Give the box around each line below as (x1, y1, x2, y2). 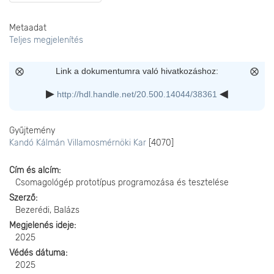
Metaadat (9, 23, 46, 33)
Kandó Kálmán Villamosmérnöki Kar (9, 138, 146, 148)
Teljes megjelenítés (9, 35, 83, 45)
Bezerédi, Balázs (15, 205, 80, 215)
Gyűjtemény (9, 125, 55, 136)
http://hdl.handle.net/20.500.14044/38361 (57, 89, 217, 99)
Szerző (9, 193, 35, 203)
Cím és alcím (9, 165, 59, 176)
